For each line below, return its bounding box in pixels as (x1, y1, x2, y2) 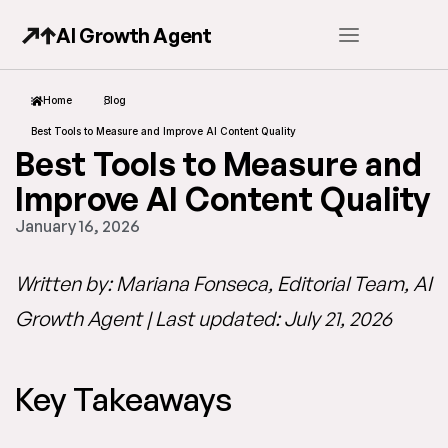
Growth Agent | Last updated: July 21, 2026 (15, 306, 392, 331)
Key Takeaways (15, 379, 232, 419)
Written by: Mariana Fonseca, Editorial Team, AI (15, 271, 432, 296)
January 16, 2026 (15, 216, 140, 236)
